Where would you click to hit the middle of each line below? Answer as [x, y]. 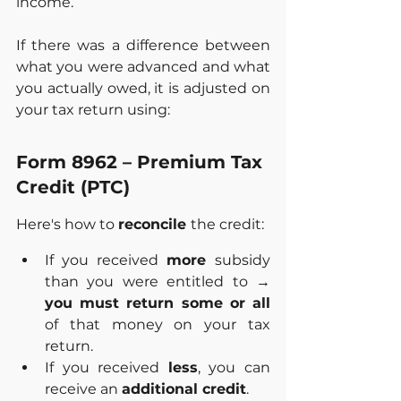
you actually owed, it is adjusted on [143, 89]
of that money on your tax [158, 325]
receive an [83, 389]
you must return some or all [158, 303]
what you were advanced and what [143, 67]
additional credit [184, 389]
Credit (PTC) [73, 188]
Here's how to [67, 225]
